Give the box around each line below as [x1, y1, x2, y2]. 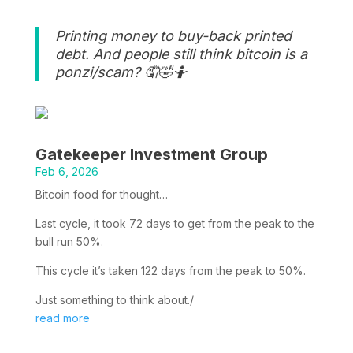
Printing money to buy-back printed [54, 27, 292, 44]
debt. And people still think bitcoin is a [54, 45, 307, 62]
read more [35, 310, 90, 325]
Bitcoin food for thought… [35, 187, 168, 201]
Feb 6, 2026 [35, 164, 98, 178]
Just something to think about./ [35, 292, 194, 307]
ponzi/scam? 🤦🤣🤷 [54, 63, 187, 80]
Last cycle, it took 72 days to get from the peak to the [35, 216, 314, 230]
